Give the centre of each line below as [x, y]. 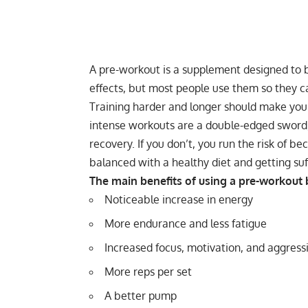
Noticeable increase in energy [179, 200]
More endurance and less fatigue [186, 224]
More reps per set [148, 272]
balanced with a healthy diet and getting [191, 163]
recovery [111, 144]
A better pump [141, 296]
